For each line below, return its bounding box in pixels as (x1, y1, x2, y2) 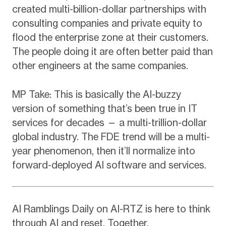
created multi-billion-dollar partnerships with (12, 3, 206, 15)
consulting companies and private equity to (12, 17, 202, 29)
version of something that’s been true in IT (12, 102, 197, 115)
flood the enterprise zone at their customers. (12, 31, 208, 43)
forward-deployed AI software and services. (12, 158, 206, 171)
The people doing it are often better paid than (12, 45, 213, 58)
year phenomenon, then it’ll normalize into (12, 144, 195, 157)
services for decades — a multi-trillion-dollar (12, 116, 207, 129)
